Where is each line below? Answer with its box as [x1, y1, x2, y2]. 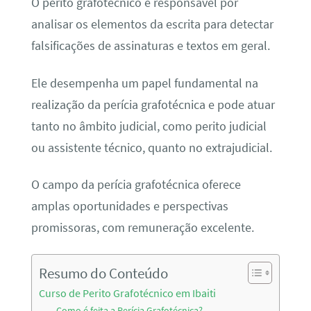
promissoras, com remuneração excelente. [31, 220, 254, 236]
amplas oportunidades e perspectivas [31, 199, 228, 215]
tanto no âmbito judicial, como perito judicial [31, 118, 267, 134]
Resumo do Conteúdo [38, 264, 168, 283]
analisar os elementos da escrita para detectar [31, 17, 274, 33]
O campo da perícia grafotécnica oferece [31, 177, 241, 193]
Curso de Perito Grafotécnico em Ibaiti [38, 286, 216, 301]
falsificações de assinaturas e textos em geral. [31, 38, 270, 54]
